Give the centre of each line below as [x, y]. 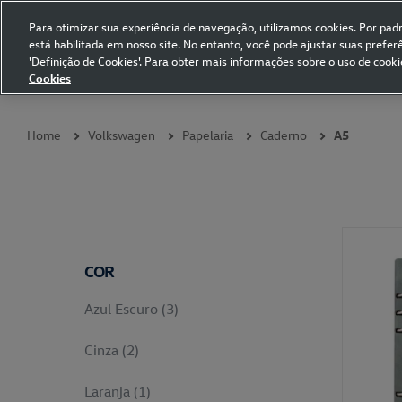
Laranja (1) [118, 391]
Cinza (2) [112, 350]
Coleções [35, 87]
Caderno [284, 135]
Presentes [179, 87]
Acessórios [256, 87]
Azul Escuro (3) [132, 309]
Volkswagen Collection [77, 47]
